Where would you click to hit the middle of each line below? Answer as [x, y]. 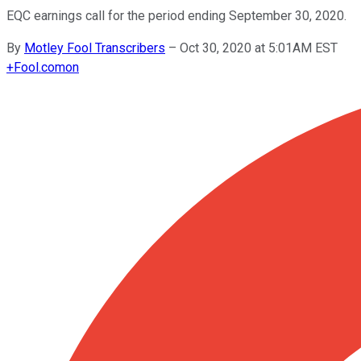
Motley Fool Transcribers [95, 48]
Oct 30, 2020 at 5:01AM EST [259, 48]
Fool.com [39, 67]
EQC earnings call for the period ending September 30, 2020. [176, 15]
